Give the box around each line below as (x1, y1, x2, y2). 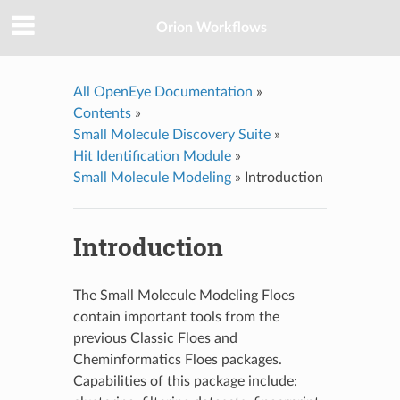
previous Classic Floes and (72, 330, 237, 346)
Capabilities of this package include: (72, 373, 297, 388)
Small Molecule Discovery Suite (72, 127, 271, 142)
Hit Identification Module (72, 148, 231, 163)
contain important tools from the (72, 309, 279, 324)
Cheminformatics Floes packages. (72, 352, 282, 367)
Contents (72, 105, 131, 121)
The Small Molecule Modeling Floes (72, 287, 295, 303)
